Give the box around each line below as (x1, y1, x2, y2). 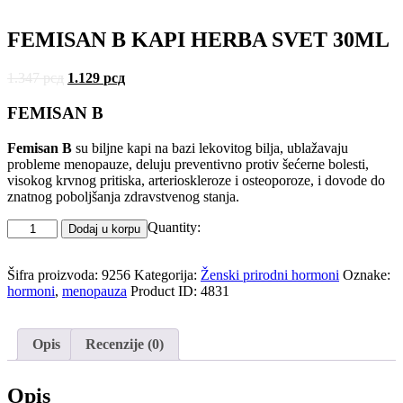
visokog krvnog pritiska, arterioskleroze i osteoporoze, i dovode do (7, 172, 385, 188)
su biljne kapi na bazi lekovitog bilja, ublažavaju (72, 139, 348, 156)
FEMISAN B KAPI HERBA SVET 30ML (7, 28, 390, 52)
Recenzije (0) (85, 336, 164, 352)
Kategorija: (134, 266, 201, 282)
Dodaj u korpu (68, 221, 141, 236)
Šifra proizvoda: (7, 266, 102, 282)
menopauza (62, 282, 127, 299)
